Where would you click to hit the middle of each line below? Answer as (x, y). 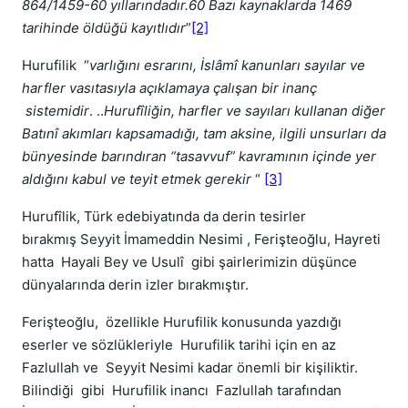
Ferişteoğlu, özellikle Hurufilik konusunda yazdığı (182, 322)
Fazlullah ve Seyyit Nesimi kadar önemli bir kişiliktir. (190, 367)
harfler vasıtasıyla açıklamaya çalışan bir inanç (169, 88)
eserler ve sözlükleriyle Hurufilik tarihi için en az (179, 345)
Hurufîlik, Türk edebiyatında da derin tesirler (164, 216)
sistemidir (56, 111)
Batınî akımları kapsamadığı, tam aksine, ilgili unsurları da (204, 133)
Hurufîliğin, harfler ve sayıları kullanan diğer (245, 111)
